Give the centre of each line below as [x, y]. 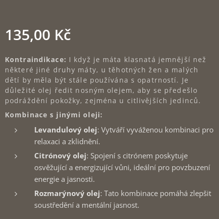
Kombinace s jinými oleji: [54, 114]
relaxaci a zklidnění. [67, 141]
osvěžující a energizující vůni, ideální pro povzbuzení [122, 167]
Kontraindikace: [37, 59]
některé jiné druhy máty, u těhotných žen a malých [102, 69]
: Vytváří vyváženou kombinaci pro [155, 129]
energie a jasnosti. [65, 179]
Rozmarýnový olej [67, 193]
